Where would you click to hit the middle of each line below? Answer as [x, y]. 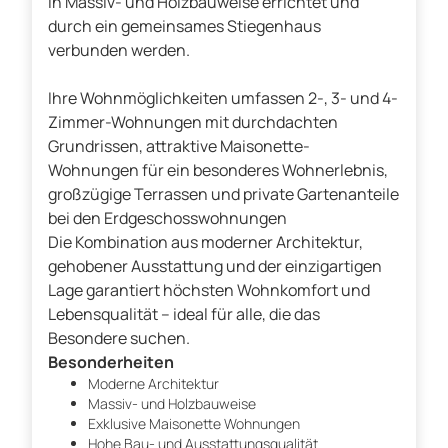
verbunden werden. [119, 50]
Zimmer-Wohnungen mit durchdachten [193, 122]
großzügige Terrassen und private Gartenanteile [223, 194]
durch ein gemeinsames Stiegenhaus [184, 26]
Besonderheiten [111, 362]
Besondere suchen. [119, 338]
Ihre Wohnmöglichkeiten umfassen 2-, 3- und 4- [223, 98]
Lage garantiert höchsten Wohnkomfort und [209, 290]
